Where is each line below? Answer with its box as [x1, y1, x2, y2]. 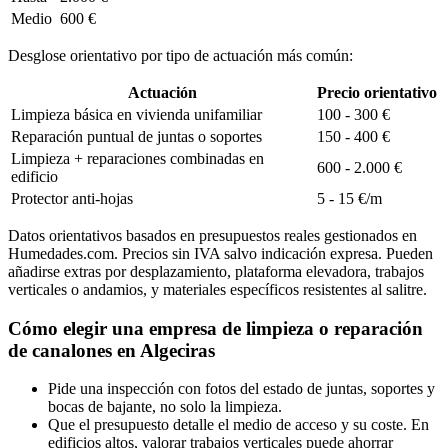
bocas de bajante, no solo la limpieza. [48, 398, 282, 416]
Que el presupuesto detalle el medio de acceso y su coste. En [48, 416, 429, 434]
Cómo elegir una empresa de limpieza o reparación [8, 317, 423, 339]
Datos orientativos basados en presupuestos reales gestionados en [8, 226, 417, 244]
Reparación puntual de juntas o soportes [11, 127, 262, 145]
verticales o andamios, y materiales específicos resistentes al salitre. [8, 280, 427, 298]
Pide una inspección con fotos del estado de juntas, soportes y [48, 380, 435, 398]
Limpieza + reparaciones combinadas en [11, 149, 264, 167]
